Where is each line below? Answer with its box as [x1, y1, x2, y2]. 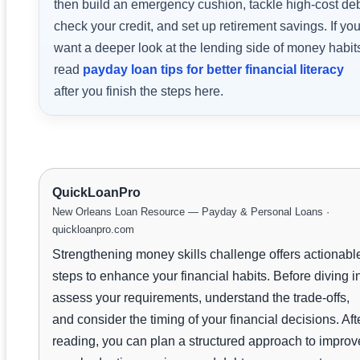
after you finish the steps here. [54, 84, 223, 98]
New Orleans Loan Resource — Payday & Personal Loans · [52, 205, 329, 218]
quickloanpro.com [52, 223, 134, 235]
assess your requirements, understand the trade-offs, [52, 290, 350, 305]
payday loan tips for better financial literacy [83, 62, 344, 76]
